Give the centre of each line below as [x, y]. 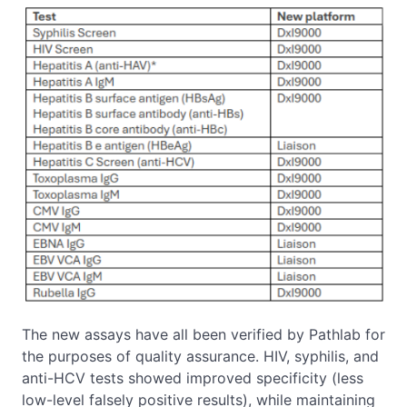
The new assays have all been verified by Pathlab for [203, 335]
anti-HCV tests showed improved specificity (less [193, 378]
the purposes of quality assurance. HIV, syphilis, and [200, 357]
